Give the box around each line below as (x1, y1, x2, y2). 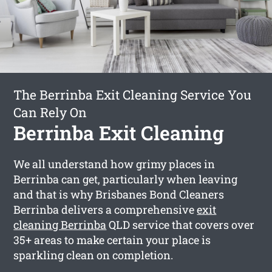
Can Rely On (13, 103, 87, 121)
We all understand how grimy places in (13, 156, 216, 171)
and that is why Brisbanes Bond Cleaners (13, 186, 225, 202)
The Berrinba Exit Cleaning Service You (13, 86, 252, 103)
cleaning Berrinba (13, 217, 107, 232)
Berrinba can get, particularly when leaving (13, 171, 238, 186)
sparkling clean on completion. (13, 247, 174, 262)
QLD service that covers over (106, 217, 255, 232)
